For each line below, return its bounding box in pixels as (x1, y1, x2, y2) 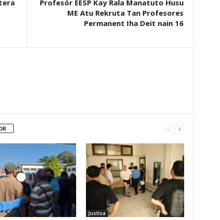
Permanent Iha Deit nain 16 (82, 18, 184, 28)
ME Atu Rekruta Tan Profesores (67, 8, 184, 18)
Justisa (88, 210, 106, 217)
